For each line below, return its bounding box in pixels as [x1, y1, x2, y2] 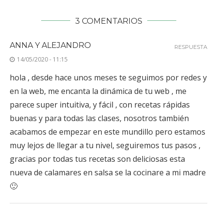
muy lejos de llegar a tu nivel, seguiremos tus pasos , [10, 139, 201, 151]
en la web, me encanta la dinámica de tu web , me [10, 85, 186, 96]
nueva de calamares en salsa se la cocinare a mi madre [10, 167, 206, 178]
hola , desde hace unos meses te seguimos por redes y [10, 72, 207, 83]
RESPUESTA [174, 43, 207, 50]
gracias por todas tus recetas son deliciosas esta [10, 153, 185, 164]
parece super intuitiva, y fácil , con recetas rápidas [10, 99, 190, 110]
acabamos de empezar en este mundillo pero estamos [10, 126, 205, 137]
